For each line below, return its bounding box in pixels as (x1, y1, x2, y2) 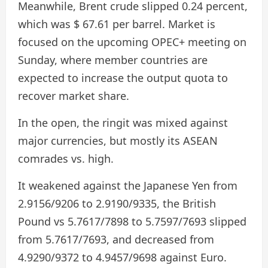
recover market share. (18, 88, 129, 103)
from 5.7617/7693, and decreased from (18, 232, 214, 246)
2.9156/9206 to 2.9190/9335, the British (18, 196, 216, 211)
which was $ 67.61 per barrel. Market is (18, 16, 215, 31)
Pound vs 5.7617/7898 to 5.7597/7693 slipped (18, 214, 246, 229)
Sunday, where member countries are (18, 52, 208, 67)
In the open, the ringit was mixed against (18, 115, 228, 130)
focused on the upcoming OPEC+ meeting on (18, 34, 246, 49)
